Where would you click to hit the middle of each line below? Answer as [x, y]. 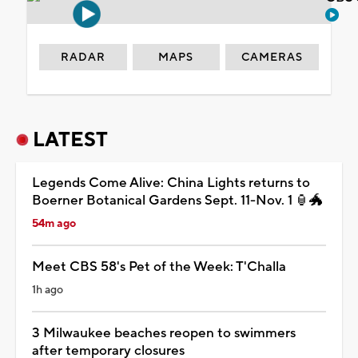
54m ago [54, 223]
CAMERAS [272, 57]
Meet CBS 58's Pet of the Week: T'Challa [159, 267]
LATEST [70, 139]
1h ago [48, 290]
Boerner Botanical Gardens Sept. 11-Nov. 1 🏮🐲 [177, 200]
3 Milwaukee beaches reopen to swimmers [164, 333]
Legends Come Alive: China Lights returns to [171, 183]
